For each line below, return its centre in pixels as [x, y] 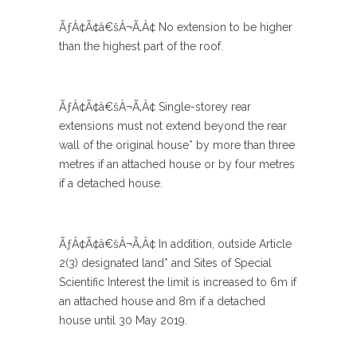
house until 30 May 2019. [123, 320]
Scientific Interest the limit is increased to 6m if [178, 282]
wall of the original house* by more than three [177, 145]
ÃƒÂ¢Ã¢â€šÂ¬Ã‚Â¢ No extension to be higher [176, 27]
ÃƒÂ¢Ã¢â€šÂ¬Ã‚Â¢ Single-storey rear [155, 107]
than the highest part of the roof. [141, 46]
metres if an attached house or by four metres [177, 164]
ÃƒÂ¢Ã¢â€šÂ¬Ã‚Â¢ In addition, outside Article [175, 244]
